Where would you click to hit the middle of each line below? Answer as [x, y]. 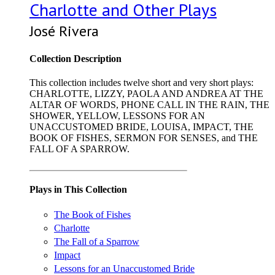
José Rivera [64, 31]
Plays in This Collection [78, 190]
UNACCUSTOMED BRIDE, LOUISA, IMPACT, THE [141, 126]
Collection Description [76, 58]
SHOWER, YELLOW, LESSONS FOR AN [117, 115]
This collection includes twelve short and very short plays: [141, 82]
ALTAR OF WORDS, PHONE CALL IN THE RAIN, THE [149, 104]
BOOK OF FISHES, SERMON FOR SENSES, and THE [144, 137]
